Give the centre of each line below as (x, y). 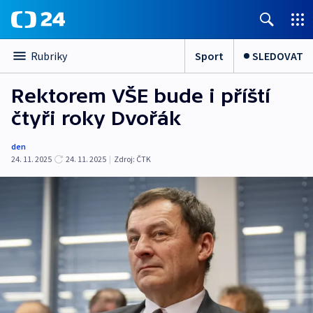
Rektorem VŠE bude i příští (141, 96)
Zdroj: (124, 159)
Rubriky (49, 56)
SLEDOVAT (278, 56)
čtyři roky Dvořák (96, 118)
